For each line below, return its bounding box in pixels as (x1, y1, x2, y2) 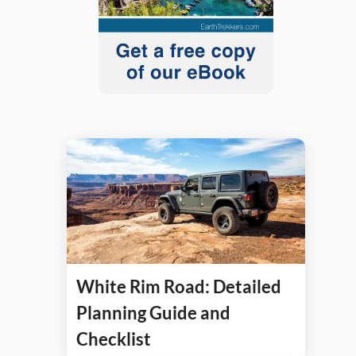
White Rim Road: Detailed (76, 276, 281, 298)
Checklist (76, 328, 151, 350)
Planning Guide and (76, 302, 230, 324)
